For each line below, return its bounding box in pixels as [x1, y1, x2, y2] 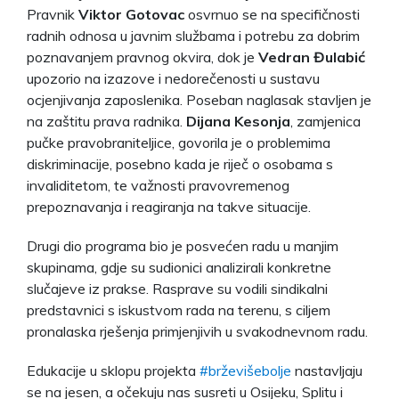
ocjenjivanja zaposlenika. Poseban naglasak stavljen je [27, 90, 371, 109]
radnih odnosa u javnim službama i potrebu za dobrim [27, 26, 360, 45]
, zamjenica [290, 111, 361, 130]
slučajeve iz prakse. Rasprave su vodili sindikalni [27, 279, 328, 297]
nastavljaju [291, 361, 362, 379]
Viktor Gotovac [78, 4, 184, 23]
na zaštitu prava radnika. [27, 111, 186, 130]
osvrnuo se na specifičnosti [184, 4, 360, 23]
